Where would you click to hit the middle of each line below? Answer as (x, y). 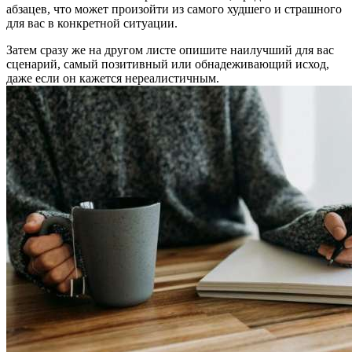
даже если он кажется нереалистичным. (113, 79)
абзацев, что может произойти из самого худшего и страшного (174, 9)
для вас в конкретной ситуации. (92, 24)
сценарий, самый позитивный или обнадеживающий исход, (168, 64)
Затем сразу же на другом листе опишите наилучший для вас (170, 50)
